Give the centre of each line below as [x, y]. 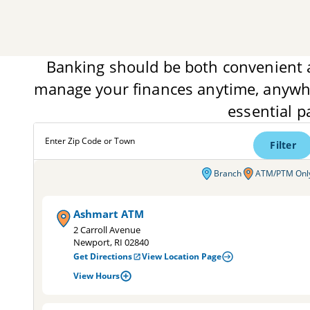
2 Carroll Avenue [107, 230]
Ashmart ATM [109, 214]
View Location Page [182, 256]
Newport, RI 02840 [111, 242]
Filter [283, 145]
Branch [228, 173]
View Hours [97, 276]
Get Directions [103, 256]
